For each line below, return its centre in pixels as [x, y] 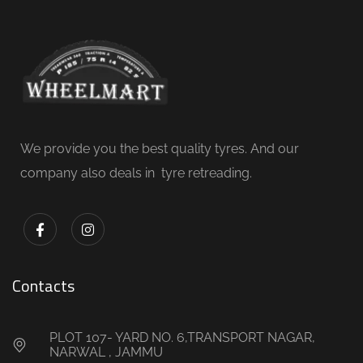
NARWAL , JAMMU [106, 352]
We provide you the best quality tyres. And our [160, 148]
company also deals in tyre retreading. [138, 173]
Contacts [43, 286]
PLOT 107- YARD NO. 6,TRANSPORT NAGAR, [182, 338]
